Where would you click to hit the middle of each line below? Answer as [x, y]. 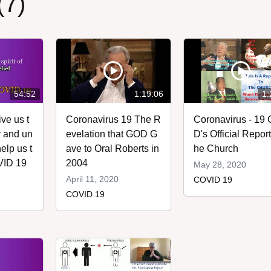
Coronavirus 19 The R [113, 120]
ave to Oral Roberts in [112, 149]
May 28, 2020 [220, 165]
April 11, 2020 [92, 179]
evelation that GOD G [111, 134]
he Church [216, 149]
